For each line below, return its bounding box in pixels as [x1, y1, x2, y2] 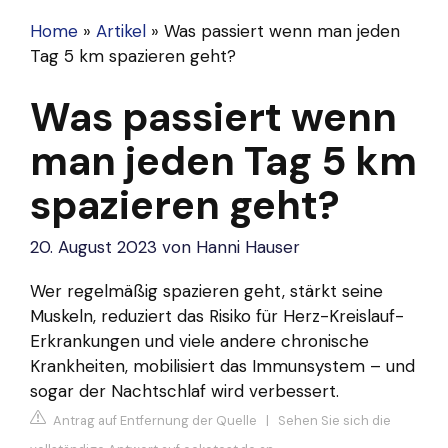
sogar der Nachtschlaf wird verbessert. [30, 379, 339, 402]
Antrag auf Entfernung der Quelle [50, 412, 257, 430]
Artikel [96, 20, 146, 43]
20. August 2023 [30, 236, 157, 259]
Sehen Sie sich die [278, 412, 391, 430]
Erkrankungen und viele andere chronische [30, 329, 369, 352]
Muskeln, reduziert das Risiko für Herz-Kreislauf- [30, 304, 404, 327]
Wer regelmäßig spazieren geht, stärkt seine [30, 279, 383, 302]
